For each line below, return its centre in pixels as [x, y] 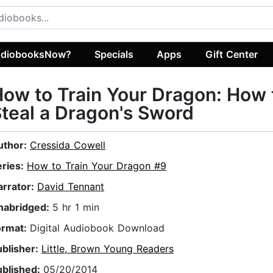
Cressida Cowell [68, 145]
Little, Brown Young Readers [108, 249]
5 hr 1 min [76, 207]
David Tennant [71, 187]
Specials [114, 54]
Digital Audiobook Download [97, 228]
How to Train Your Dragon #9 [97, 166]
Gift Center [231, 54]
